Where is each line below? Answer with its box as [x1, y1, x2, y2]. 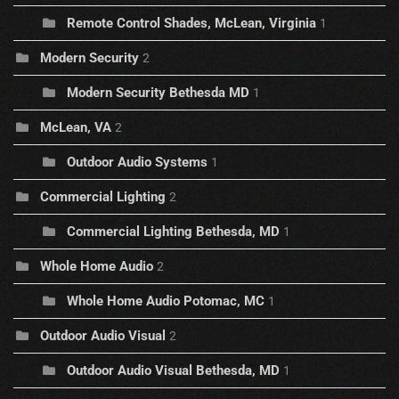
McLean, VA [40, 119, 111, 136]
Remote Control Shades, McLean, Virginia [67, 15, 316, 32]
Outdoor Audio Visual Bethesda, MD [67, 362, 280, 379]
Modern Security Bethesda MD [67, 85, 249, 102]
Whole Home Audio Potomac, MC [67, 293, 265, 310]
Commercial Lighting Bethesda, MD [67, 224, 283, 240]
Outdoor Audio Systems [67, 154, 208, 171]
